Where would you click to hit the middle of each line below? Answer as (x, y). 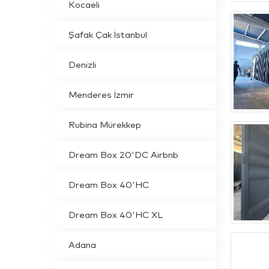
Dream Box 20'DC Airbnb (123, 155)
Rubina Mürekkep (105, 125)
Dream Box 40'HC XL (116, 215)
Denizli (82, 65)
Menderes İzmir (101, 95)
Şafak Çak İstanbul (108, 35)
